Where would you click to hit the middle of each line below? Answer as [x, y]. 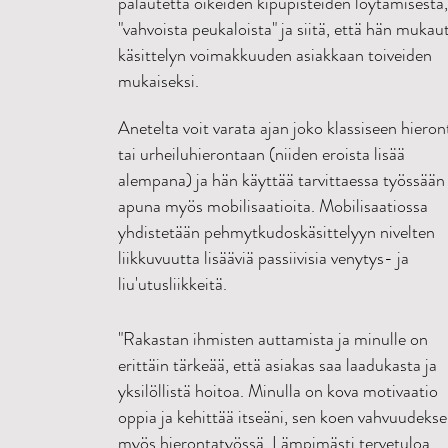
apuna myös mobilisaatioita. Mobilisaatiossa [273, 206]
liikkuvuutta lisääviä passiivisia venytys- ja [263, 258]
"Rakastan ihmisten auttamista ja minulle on [273, 339]
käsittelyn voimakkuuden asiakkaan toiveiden [275, 55]
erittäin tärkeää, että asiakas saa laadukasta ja [277, 365]
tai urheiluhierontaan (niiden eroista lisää [261, 154]
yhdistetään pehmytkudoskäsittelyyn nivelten [276, 232]
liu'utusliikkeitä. [172, 284]
